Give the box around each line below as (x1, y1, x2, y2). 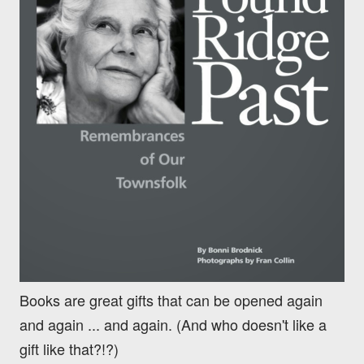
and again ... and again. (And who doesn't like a (19, 314, 327, 336)
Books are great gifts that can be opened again (19, 289, 323, 311)
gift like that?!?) (19, 338, 119, 360)
